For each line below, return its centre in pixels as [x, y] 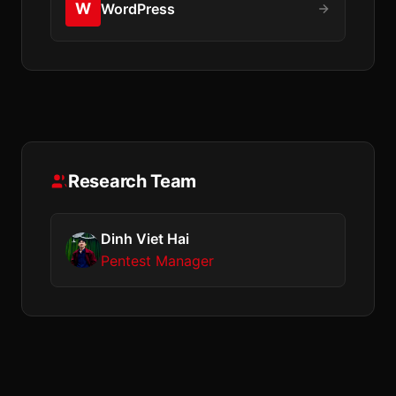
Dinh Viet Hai [145, 239]
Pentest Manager [157, 261]
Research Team [133, 181]
